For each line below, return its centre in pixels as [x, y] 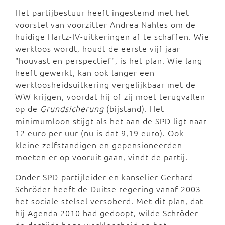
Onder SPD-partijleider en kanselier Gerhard [104, 177]
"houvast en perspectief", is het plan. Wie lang [109, 60]
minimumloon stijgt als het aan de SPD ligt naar [111, 121]
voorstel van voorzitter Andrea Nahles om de [105, 24]
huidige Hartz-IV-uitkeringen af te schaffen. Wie [112, 36]
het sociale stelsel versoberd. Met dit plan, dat [109, 201]
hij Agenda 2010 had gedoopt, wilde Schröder [107, 213]
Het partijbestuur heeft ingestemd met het [102, 12]
